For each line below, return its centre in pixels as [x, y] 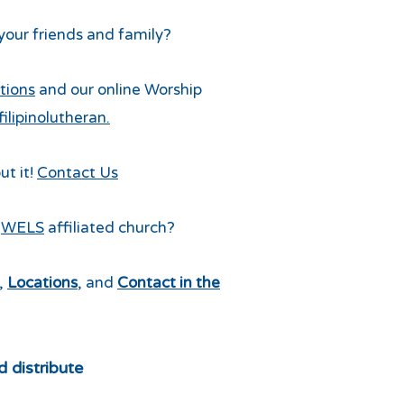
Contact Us [78, 173]
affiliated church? [110, 228]
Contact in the [169, 283]
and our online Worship [119, 90]
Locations [42, 283]
